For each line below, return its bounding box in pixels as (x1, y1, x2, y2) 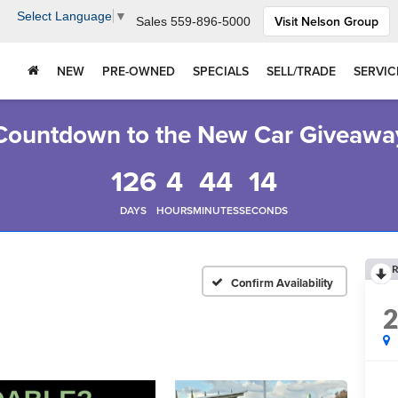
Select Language (17, 9, 112, 24)
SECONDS (238, 203, 288, 218)
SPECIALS (193, 62, 249, 80)
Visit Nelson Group (275, 12, 378, 30)
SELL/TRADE (267, 62, 336, 80)
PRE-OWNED (102, 62, 175, 80)
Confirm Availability (231, 274, 333, 291)
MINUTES (192, 203, 239, 218)
